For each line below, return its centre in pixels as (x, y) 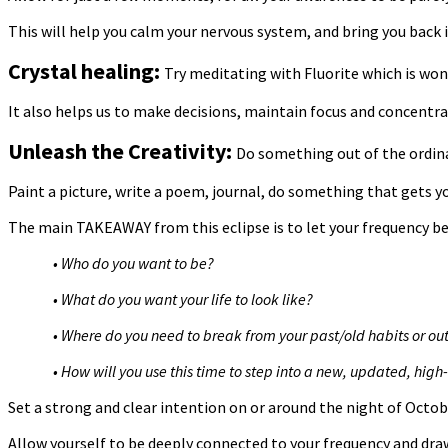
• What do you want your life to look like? (183, 299)
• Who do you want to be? (133, 263)
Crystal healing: (86, 71)
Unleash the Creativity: (122, 151)
